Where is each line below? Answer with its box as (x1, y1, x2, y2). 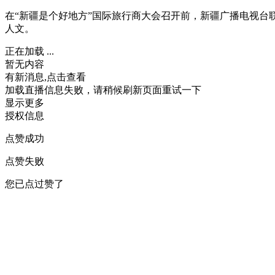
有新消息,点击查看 (5, 72, 86, 83)
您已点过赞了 (5, 179, 64, 190)
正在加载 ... (5, 46, 54, 57)
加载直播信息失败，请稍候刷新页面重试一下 (5, 85, 201, 96)
